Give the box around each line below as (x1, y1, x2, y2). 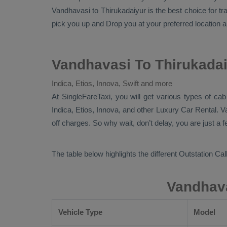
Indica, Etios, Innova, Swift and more (52, 79, 172, 88)
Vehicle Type (58, 208, 102, 216)
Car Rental (180, 105, 216, 114)
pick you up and (52, 19, 106, 28)
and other (121, 105, 156, 114)
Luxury (156, 105, 181, 114)
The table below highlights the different (52, 149, 179, 158)
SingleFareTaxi (61, 92, 110, 101)
